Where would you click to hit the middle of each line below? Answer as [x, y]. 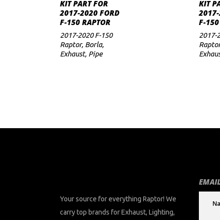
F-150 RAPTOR [85, 22]
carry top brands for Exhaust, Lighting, [117, 212]
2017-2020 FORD [90, 13]
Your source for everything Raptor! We [118, 199]
